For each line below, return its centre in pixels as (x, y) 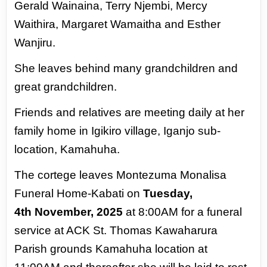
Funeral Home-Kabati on (79, 194)
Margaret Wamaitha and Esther (141, 24)
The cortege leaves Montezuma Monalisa (121, 175)
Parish (32, 249)
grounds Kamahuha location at (129, 249)
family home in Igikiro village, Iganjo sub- (118, 131)
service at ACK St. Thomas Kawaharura (116, 231)
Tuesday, (168, 194)
